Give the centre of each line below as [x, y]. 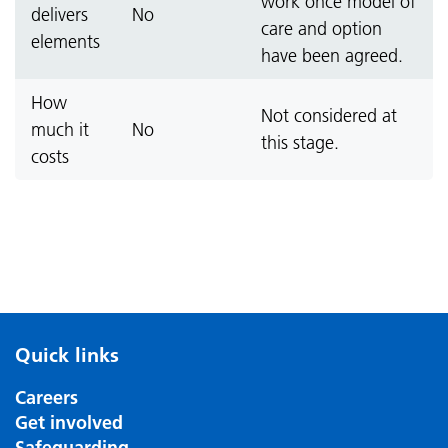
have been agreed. [332, 55]
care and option [321, 28]
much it [60, 129]
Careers [46, 397]
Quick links [67, 355]
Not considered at [329, 115]
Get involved [69, 422]
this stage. [300, 142]
